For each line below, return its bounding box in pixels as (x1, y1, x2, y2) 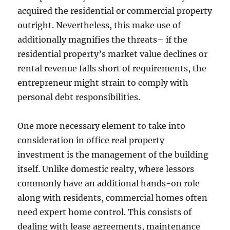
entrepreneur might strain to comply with (17, 78, 189, 88)
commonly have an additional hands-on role (17, 178, 200, 188)
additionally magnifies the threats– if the (17, 34, 188, 45)
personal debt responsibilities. (17, 92, 141, 102)
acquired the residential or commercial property (17, 6, 213, 16)
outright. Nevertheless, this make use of (17, 20, 181, 30)
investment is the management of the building (17, 149, 209, 160)
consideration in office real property (17, 135, 165, 145)
